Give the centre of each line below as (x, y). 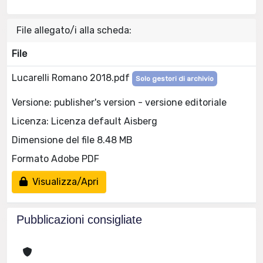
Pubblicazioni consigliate (79, 220)
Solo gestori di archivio (175, 79)
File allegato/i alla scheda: (74, 30)
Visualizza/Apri (63, 181)
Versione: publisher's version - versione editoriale (119, 102)
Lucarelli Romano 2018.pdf (72, 78)
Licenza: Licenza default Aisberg (85, 121)
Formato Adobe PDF (55, 159)
